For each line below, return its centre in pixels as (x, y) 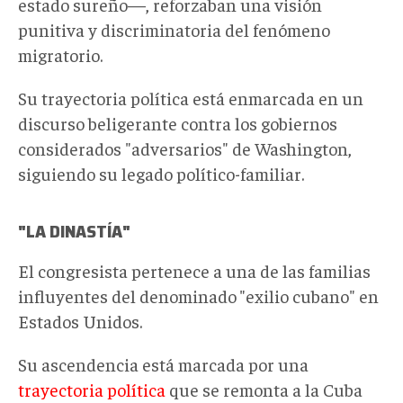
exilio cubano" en (312, 295)
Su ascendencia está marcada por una (163, 363)
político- (208, 173)
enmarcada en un (294, 97)
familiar (271, 173)
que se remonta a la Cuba (264, 389)
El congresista (73, 270)
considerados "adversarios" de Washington (183, 148)
